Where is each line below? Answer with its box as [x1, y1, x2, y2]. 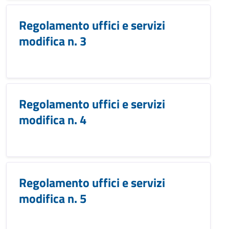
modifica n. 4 [19, 110, 86, 129]
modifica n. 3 [19, 32, 86, 50]
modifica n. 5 [19, 189, 86, 208]
